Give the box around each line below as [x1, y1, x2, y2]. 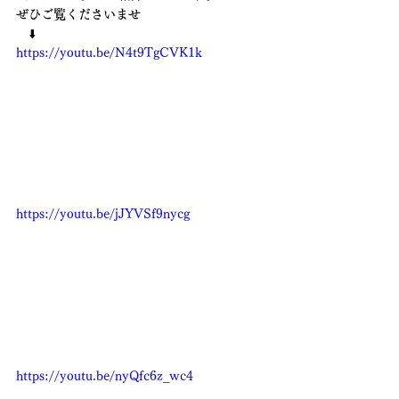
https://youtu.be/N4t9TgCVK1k [16, 45, 202, 59]
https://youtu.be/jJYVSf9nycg [16, 208, 190, 221]
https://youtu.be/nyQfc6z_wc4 [16, 370, 193, 383]
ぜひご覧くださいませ [16, 7, 153, 20]
